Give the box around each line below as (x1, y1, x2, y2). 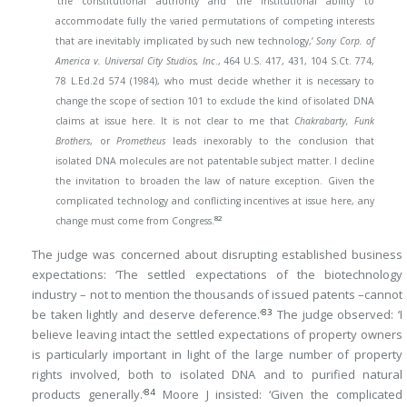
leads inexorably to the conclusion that (165, 134, 374, 147)
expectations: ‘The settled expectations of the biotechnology (32, 266, 402, 283)
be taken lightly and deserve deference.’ (32, 306, 263, 323)
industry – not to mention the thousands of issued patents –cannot (32, 286, 402, 303)
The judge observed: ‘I (273, 306, 403, 323)
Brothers (55, 134, 90, 147)
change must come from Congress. (55, 213, 214, 227)
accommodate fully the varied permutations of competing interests (55, 14, 374, 27)
